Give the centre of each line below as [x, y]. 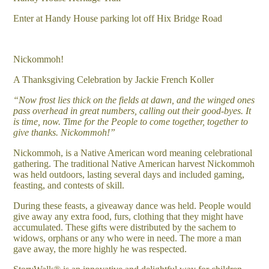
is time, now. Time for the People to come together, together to [131, 121]
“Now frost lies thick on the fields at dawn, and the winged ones [134, 100]
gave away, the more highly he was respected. [100, 249]
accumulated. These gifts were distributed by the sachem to [125, 227]
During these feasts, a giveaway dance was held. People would [132, 205]
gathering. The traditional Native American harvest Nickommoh [134, 163]
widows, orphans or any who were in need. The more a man [128, 238]
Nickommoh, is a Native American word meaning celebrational [133, 153]
